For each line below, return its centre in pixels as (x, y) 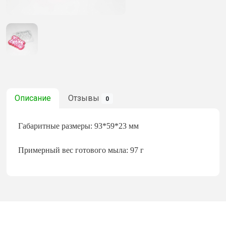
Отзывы (85, 98)
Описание (33, 98)
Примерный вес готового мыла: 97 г (81, 150)
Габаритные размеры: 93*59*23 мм (78, 126)
